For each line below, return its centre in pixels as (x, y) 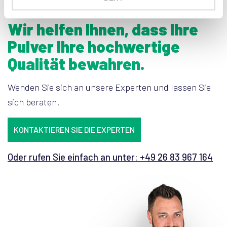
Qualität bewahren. (76, 63)
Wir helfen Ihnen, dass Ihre (103, 29)
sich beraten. (34, 102)
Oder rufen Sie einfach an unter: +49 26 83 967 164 (110, 157)
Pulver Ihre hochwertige (94, 46)
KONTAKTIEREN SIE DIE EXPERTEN (74, 129)
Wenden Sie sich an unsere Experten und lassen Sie (109, 87)
